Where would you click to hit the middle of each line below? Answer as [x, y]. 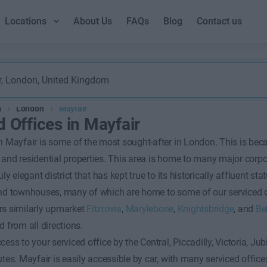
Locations [26, 21]
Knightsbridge [206, 209]
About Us [93, 21]
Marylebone [150, 209]
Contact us [220, 21]
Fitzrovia [104, 209]
